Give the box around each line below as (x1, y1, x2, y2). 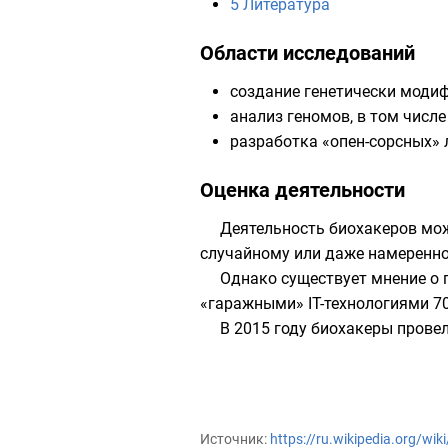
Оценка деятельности (200, 178, 405, 202)
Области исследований (200, 41, 415, 65)
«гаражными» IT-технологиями (200, 294, 429, 313)
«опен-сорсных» (322, 132, 440, 151)
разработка (230, 132, 322, 151)
